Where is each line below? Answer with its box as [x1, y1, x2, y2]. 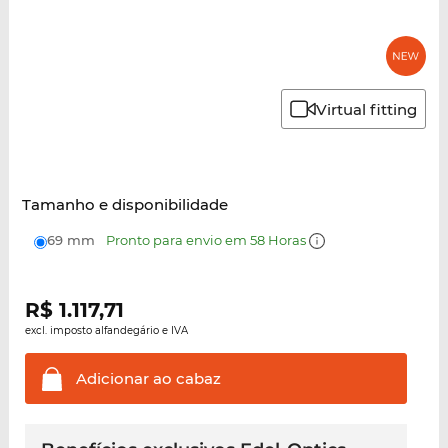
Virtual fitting [316, 99, 418, 119]
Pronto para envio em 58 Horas [105, 232, 309, 249]
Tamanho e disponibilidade [21, 195, 228, 215]
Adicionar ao [75, 369, 172, 389]
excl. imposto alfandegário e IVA [24, 324, 188, 338]
